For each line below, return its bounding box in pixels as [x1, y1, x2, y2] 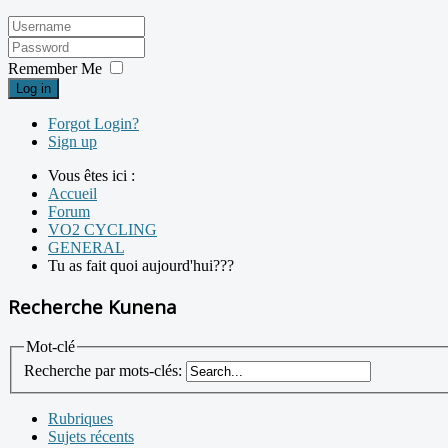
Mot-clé [26, 337, 75, 355]
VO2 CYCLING [48, 221, 157, 239]
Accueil [48, 185, 97, 203]
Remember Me [8, 60, 102, 78]
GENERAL [48, 239, 124, 257]
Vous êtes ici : [48, 167, 143, 185]
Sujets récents [48, 428, 134, 446]
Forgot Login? [48, 115, 139, 133]
